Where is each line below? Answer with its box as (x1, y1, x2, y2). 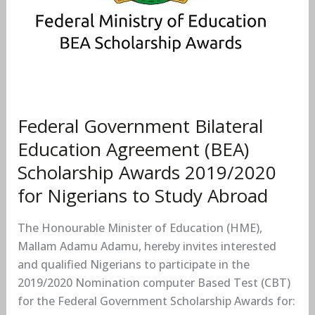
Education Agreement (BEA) (17, 136, 249, 162)
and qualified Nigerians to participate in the (17, 257, 250, 273)
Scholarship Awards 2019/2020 (17, 160, 276, 186)
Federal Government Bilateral (17, 113, 263, 139)
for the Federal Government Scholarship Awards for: (17, 293, 295, 309)
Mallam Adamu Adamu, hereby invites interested (17, 238, 276, 255)
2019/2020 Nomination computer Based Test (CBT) (17, 275, 290, 291)
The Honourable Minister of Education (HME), (17, 220, 262, 236)
